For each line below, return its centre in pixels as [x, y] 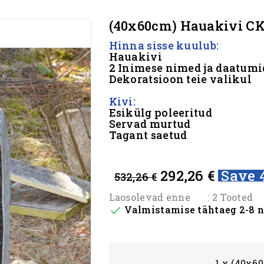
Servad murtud [150, 124]
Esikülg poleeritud [160, 113]
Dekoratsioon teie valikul [180, 79]
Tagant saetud [148, 135]
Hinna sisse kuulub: [165, 45]
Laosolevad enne [149, 197]
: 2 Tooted [230, 197]
